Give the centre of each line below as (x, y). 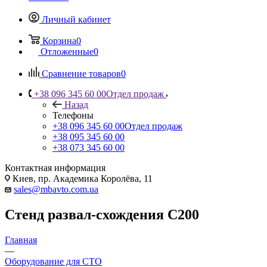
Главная (21, 240)
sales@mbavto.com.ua (56, 189)
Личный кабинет (76, 19)
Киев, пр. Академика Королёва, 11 (81, 178)
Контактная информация (55, 167)
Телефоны (73, 115)
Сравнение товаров (81, 73)
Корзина (59, 41)
